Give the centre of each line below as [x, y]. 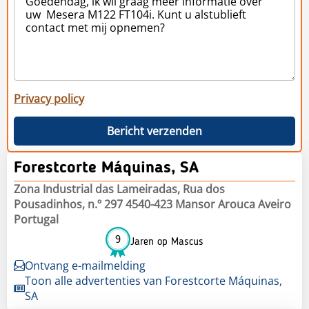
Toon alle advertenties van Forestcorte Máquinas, [153, 280]
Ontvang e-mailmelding [85, 265]
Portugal [36, 219]
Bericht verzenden [154, 131]
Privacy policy [49, 98]
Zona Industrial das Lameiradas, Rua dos [119, 189]
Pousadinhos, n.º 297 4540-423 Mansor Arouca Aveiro [152, 204]
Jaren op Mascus [167, 242]
